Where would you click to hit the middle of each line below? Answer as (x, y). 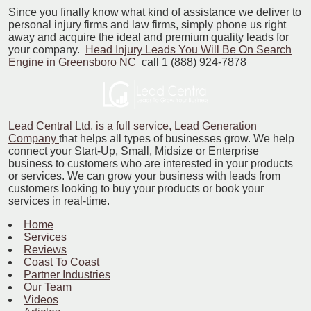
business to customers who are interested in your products (151, 163)
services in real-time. (59, 201)
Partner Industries (67, 274)
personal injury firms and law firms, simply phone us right (147, 24)
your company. (45, 49)
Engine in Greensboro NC (72, 62)
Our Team (48, 287)
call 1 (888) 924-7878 (193, 62)
